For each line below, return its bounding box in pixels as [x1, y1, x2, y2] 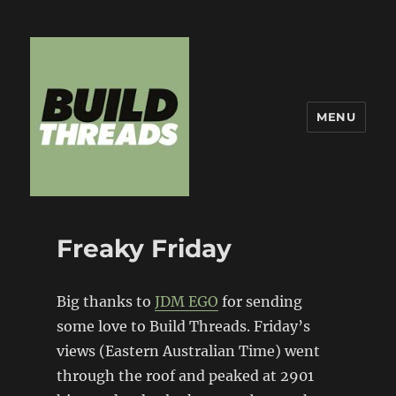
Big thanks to [56, 293, 155, 310]
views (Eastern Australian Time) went [56, 342, 320, 360]
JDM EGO [154, 293, 218, 310]
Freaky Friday [56, 233, 232, 263]
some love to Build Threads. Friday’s [56, 317, 310, 335]
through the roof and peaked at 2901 [56, 367, 314, 385]
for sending [217, 293, 302, 310]
